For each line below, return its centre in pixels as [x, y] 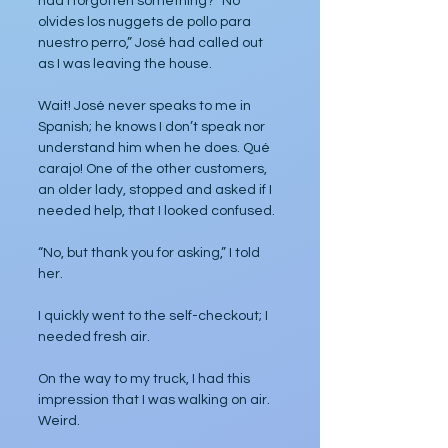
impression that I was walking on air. [155, 400]
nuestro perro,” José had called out [152, 43]
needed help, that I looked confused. [156, 211]
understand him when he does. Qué [155, 148]
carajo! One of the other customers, [154, 169]
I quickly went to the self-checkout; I [154, 316]
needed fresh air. [94, 337]
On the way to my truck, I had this [145, 379]
